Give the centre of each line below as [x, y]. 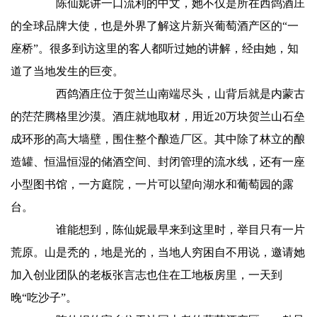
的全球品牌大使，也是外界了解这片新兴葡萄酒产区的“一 [155, 26]
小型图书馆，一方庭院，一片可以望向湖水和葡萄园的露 [152, 184]
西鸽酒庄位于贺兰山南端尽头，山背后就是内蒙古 [169, 94]
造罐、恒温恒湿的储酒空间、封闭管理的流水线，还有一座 [158, 162]
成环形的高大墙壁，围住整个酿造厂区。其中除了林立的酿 [158, 139]
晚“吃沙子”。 [44, 298]
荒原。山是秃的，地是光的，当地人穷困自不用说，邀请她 [158, 252]
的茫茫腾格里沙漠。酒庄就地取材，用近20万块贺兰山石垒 [158, 116]
